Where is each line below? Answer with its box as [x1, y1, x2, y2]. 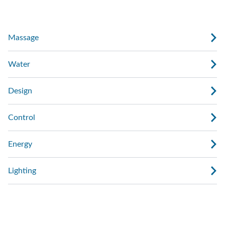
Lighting [8, 167, 36, 175]
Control [8, 114, 35, 122]
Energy [8, 140, 32, 149]
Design [8, 87, 32, 95]
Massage [8, 34, 39, 42]
